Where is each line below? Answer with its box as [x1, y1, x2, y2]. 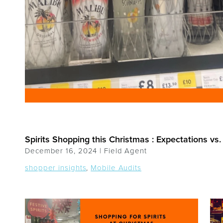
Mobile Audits [91, 163, 141, 172]
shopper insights [25, 163, 87, 172]
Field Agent [104, 146, 147, 155]
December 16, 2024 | [25, 146, 105, 155]
